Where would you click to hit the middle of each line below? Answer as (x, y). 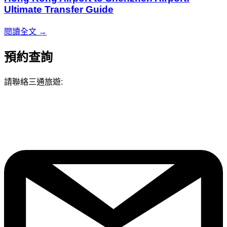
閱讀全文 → (25, 31)
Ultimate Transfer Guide (59, 10)
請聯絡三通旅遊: (33, 82)
